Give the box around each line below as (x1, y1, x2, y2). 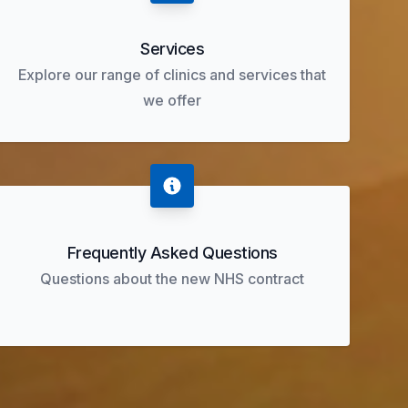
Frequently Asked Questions (66, 243, 278, 262)
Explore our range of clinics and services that (18, 66, 327, 84)
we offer (143, 91, 202, 109)
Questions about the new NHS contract (40, 270, 305, 288)
